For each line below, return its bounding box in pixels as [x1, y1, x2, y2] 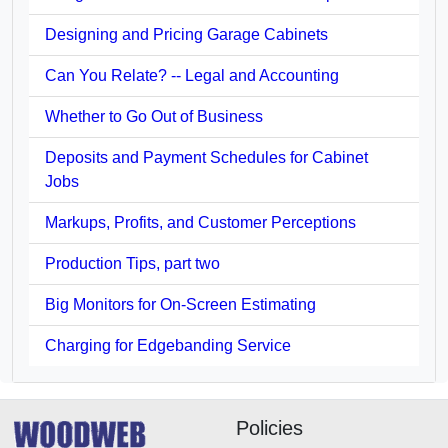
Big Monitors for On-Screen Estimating [45, 295, 316, 313]
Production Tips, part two [45, 254, 220, 272]
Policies [236, 416, 303, 439]
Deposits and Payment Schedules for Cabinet [45, 148, 368, 166]
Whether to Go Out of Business [45, 107, 263, 125]
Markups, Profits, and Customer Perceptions [45, 213, 356, 231]
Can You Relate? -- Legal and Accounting [45, 66, 339, 84]
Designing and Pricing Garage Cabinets [45, 25, 328, 43]
